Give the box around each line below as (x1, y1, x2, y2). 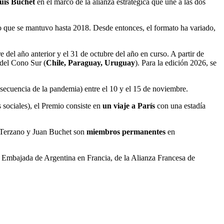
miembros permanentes (86, 127, 165, 136)
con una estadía (155, 101, 205, 110)
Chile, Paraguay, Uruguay (46, 58, 135, 67)
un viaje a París (102, 101, 155, 110)
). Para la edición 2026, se (135, 58, 216, 67)
